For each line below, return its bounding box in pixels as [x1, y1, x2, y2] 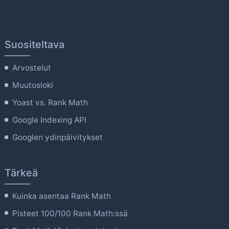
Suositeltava [4, 38, 64, 51]
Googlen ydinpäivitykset [12, 132, 103, 143]
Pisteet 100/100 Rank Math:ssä [12, 208, 128, 218]
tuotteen [147, 32, 180, 42]
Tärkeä [4, 166, 38, 179]
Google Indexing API [12, 115, 87, 125]
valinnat [147, 20, 178, 31]
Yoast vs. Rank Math [12, 98, 88, 108]
